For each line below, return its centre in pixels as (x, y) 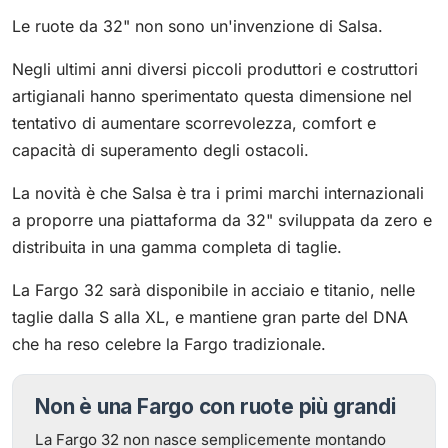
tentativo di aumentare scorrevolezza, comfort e (194, 123)
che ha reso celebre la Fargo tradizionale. (169, 344)
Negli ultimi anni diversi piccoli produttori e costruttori (215, 69)
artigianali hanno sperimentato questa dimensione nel (212, 96)
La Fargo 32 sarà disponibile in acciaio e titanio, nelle (213, 290)
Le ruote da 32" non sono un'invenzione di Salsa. (197, 26)
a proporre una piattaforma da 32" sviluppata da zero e (222, 220)
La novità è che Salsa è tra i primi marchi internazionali (218, 193)
